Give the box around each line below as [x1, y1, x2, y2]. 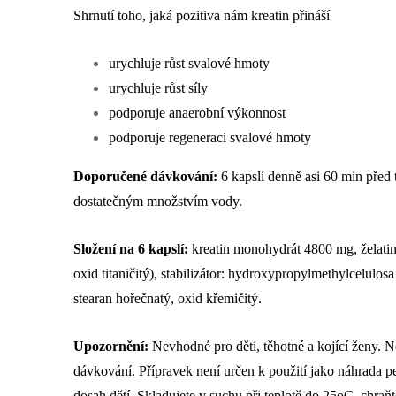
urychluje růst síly [109, 80, 208, 96]
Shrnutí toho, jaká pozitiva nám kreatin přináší [73, 8, 330, 24]
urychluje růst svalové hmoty [109, 56, 270, 72]
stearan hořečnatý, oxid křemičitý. [73, 291, 262, 307]
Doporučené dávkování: [73, 169, 217, 185]
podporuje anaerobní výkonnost [109, 105, 286, 121]
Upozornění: [73, 339, 148, 354]
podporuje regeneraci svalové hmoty [109, 130, 311, 146]
